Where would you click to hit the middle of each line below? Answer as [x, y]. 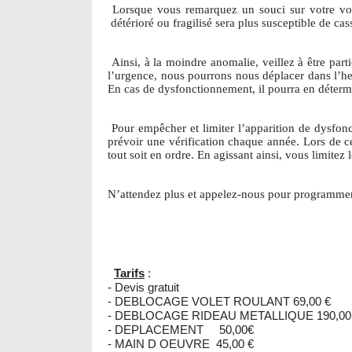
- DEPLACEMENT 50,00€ [181, 330]
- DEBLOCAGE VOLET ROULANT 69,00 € [224, 302]
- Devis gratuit [145, 288]
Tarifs [129, 273]
